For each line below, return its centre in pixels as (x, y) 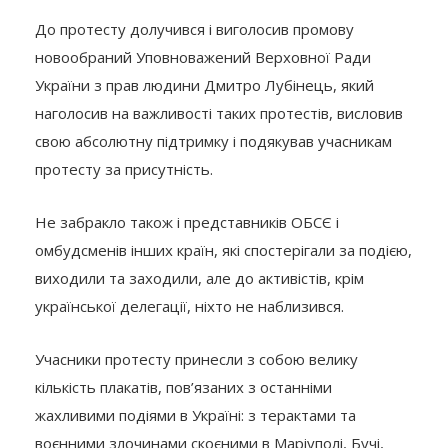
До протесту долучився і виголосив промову (194, 28)
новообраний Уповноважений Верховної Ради (203, 56)
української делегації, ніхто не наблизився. (189, 305)
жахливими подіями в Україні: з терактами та (195, 414)
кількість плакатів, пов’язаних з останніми (183, 386)
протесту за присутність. (126, 168)
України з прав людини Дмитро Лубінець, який (204, 84)
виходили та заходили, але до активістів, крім (199, 277)
